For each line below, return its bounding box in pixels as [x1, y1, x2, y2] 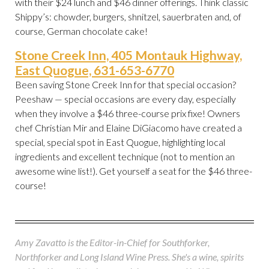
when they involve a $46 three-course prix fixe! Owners [15, 107, 240, 119]
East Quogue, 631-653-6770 [15, 62, 174, 78]
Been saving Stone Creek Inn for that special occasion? [15, 79, 236, 91]
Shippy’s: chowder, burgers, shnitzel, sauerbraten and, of [15, 11, 241, 23]
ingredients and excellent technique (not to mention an [15, 151, 235, 163]
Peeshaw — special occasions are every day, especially [15, 93, 236, 105]
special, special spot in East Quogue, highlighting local [15, 136, 225, 148]
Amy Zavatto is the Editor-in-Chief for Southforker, [15, 237, 210, 249]
